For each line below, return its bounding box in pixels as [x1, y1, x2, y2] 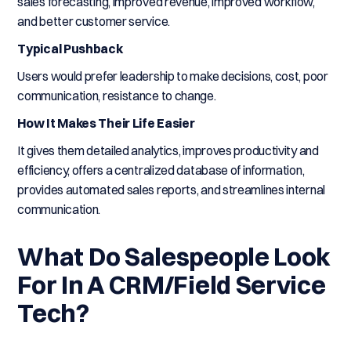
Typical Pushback [17, 41, 123, 56]
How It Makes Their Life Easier [17, 115, 195, 131]
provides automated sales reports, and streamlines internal [17, 182, 325, 197]
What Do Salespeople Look [17, 241, 331, 272]
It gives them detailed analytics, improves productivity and [17, 143, 319, 158]
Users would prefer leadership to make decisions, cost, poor [17, 68, 328, 84]
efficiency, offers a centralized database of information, [17, 162, 305, 178]
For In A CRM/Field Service [17, 270, 326, 300]
